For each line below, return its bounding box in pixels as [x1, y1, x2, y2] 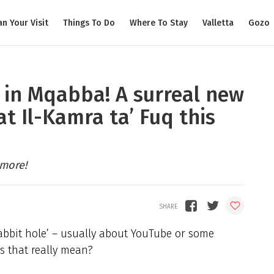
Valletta [202, 17, 234, 28]
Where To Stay [130, 17, 188, 28]
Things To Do [63, 17, 115, 28]
